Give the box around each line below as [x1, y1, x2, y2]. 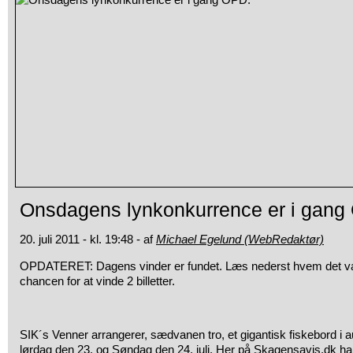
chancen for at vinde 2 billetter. [20, 274, 175, 288]
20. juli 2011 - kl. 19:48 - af [20, 232, 156, 246]
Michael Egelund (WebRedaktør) [156, 232, 324, 246]
